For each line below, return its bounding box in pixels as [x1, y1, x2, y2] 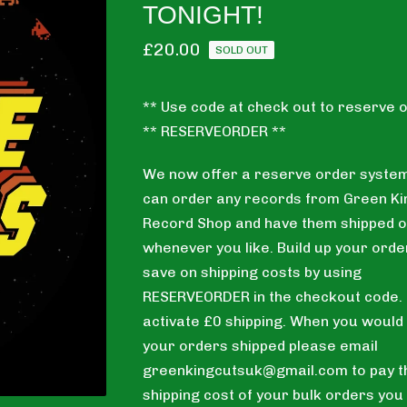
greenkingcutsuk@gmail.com [143, 362, 349, 380]
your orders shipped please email [143, 337, 379, 355]
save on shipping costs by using [143, 263, 362, 282]
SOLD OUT [215, 44, 269, 57]
